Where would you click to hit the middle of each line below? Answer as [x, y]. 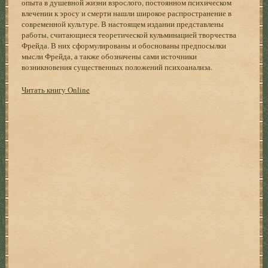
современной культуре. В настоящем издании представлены [123, 24]
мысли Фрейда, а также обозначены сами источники [109, 56]
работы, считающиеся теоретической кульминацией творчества [129, 34]
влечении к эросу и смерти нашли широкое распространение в [127, 13]
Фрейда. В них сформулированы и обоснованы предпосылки [124, 45]
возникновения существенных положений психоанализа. [117, 67]
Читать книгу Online [56, 89]
